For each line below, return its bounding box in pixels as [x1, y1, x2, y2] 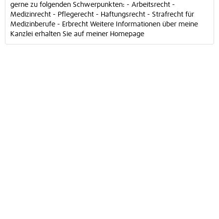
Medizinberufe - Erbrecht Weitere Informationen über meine [10, 21, 198, 28]
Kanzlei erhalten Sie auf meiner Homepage [10, 31, 144, 38]
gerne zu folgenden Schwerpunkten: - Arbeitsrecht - [10, 1, 175, 8]
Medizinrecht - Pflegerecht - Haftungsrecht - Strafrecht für [10, 11, 194, 18]
